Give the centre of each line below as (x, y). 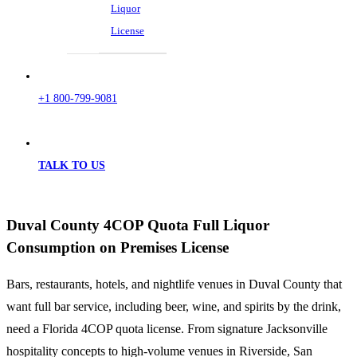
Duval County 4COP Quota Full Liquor (138, 225)
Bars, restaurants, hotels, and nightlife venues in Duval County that (174, 284)
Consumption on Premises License (118, 247)
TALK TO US (72, 165)
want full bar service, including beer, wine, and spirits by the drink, (174, 307)
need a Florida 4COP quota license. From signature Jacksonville (167, 329)
